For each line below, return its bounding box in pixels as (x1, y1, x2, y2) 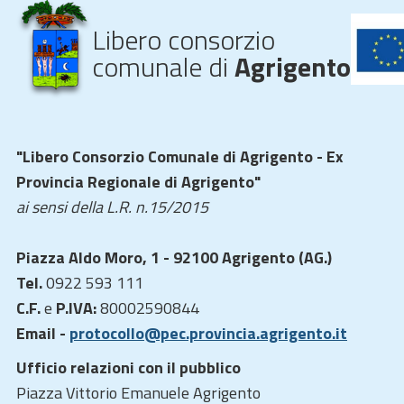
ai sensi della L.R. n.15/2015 (16, 195, 208, 219)
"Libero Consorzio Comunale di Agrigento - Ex (16, 144, 344, 169)
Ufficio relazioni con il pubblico (16, 355, 241, 380)
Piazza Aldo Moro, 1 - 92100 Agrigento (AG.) (16, 245, 332, 270)
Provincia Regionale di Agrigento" (16, 170, 261, 194)
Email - (16, 321, 69, 345)
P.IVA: (56, 296, 96, 320)
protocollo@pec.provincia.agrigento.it (69, 321, 347, 345)
